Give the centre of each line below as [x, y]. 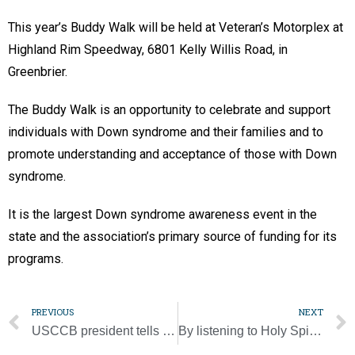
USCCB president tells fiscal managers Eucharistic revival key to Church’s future [169, 330]
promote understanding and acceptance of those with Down [172, 154]
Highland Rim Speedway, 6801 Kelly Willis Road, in [148, 49]
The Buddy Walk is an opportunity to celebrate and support [169, 109]
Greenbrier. [39, 71]
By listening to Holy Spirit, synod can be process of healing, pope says [315, 330]
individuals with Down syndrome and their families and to [166, 132]
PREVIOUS [53, 311]
